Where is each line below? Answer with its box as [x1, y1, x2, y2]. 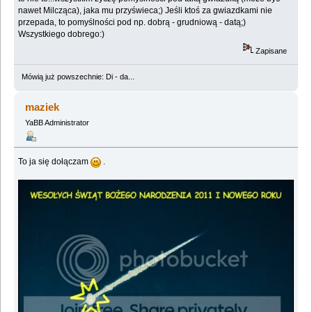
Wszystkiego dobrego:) [18, 29, 105, 39]
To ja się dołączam [18, 157, 91, 167]
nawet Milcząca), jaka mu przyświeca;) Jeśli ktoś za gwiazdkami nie [18, 5, 273, 15]
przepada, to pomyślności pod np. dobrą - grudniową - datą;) [18, 17, 247, 27]
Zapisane [253, 46, 288, 55]
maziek [25, 101, 60, 114]
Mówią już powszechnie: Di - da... [21, 72, 134, 81]
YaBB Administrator [24, 118, 89, 127]
